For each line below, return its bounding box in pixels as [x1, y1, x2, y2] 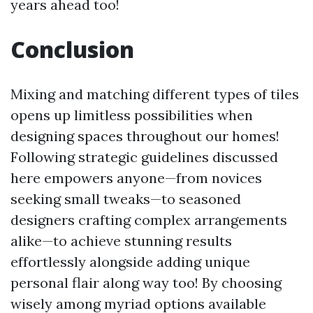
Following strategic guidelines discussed [10, 148, 278, 166]
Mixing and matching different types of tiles [10, 85, 299, 103]
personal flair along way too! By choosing [10, 274, 282, 291]
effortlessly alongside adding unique [10, 253, 250, 270]
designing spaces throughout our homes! [10, 127, 279, 145]
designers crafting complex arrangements [10, 211, 287, 228]
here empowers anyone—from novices [10, 169, 262, 187]
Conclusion [10, 34, 134, 64]
